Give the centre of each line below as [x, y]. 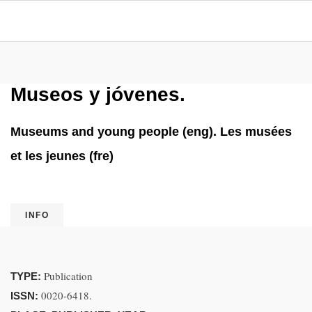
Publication [68, 276]
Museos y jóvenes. [98, 94]
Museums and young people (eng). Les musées [151, 132]
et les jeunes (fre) [62, 156]
